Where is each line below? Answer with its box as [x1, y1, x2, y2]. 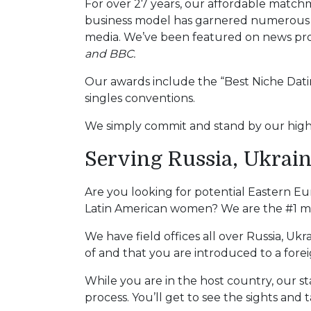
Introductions [24, 244, 95, 257]
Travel [24, 19, 62, 32]
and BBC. [85, 47, 135, 60]
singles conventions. [85, 91, 195, 105]
